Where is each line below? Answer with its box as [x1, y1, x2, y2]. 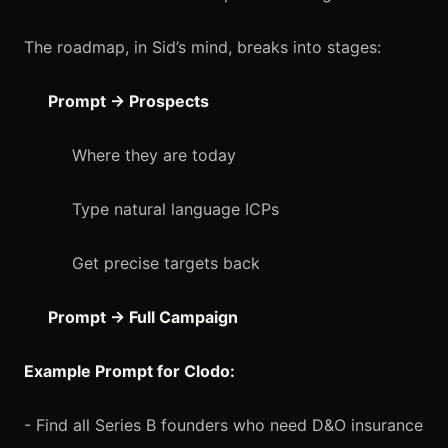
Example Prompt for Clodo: [24, 360, 235, 381]
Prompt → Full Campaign [48, 306, 238, 327]
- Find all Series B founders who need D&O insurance [24, 414, 423, 435]
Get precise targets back [72, 252, 260, 273]
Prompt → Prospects [48, 90, 209, 111]
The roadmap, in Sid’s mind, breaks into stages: [24, 36, 381, 57]
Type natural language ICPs [72, 198, 279, 219]
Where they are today [72, 144, 236, 165]
